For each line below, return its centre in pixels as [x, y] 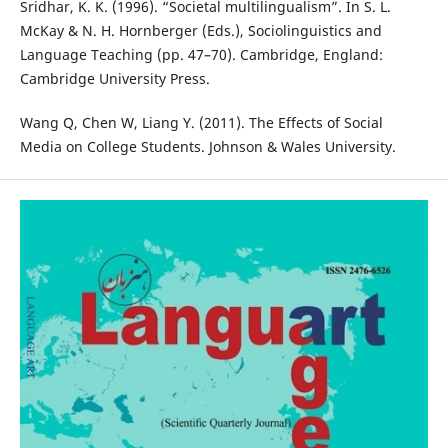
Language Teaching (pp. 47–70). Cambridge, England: [201, 55]
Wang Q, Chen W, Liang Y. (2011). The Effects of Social [201, 123]
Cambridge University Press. [114, 79]
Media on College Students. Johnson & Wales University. [207, 147]
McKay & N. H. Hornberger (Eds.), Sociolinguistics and [200, 31]
